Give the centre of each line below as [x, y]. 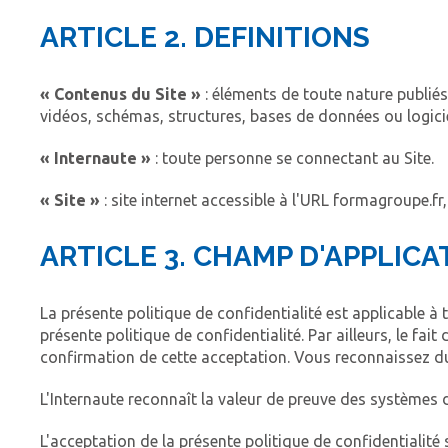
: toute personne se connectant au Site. [292, 158]
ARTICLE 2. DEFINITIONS [205, 38]
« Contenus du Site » [120, 94]
